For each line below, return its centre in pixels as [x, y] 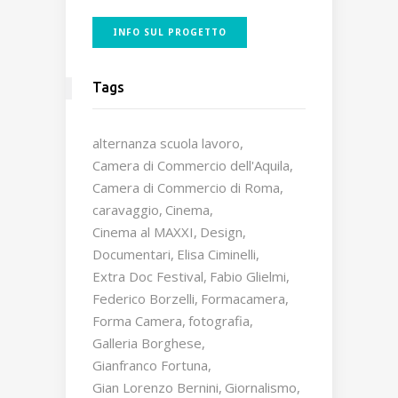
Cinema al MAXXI [143, 232]
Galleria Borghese [147, 343]
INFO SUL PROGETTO [170, 32]
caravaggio [126, 210]
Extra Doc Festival [148, 277]
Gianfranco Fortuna [150, 366]
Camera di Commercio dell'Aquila [191, 166]
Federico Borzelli [143, 299]
